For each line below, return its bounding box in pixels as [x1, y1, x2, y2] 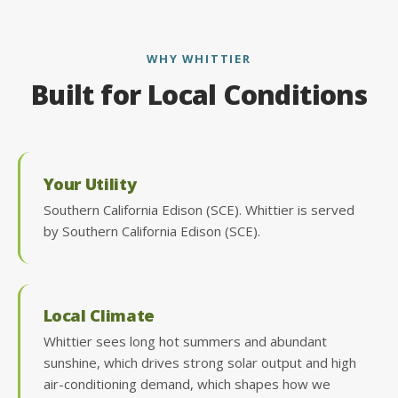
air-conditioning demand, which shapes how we [43, 375, 330, 394]
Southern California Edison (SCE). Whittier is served [43, 200, 354, 219]
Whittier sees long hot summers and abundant [43, 332, 327, 351]
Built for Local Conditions [30, 76, 368, 114]
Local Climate [43, 304, 155, 327]
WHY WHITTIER [147, 50, 251, 67]
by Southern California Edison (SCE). [43, 221, 260, 240]
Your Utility [43, 171, 137, 195]
